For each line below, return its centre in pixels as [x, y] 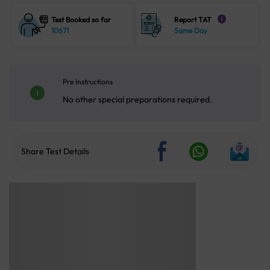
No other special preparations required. [137, 100]
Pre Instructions [88, 82]
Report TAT [193, 20]
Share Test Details [55, 152]
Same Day [191, 31]
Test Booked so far [81, 20]
